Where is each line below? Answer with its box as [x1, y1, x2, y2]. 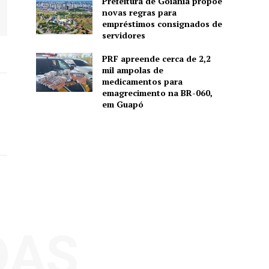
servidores [101, 29, 145, 41]
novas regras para [101, 6, 177, 18]
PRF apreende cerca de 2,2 [101, 52, 211, 64]
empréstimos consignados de [101, 17, 222, 29]
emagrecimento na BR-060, [101, 86, 213, 98]
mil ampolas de [101, 64, 163, 76]
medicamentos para [101, 75, 183, 87]
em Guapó [101, 98, 144, 110]
